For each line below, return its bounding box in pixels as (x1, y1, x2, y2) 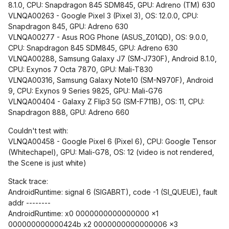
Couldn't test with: (8, 126, 68, 135)
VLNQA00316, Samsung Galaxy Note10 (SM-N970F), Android (8, 76, 213, 84)
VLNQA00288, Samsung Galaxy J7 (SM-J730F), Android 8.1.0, (8, 54, 217, 63)
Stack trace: (8, 177, 48, 186)
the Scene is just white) (8, 158, 86, 167)
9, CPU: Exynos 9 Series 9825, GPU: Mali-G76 (8, 86, 163, 95)
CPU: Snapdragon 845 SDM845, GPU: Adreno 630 (8, 43, 178, 52)
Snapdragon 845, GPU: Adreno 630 (8, 22, 128, 31)
